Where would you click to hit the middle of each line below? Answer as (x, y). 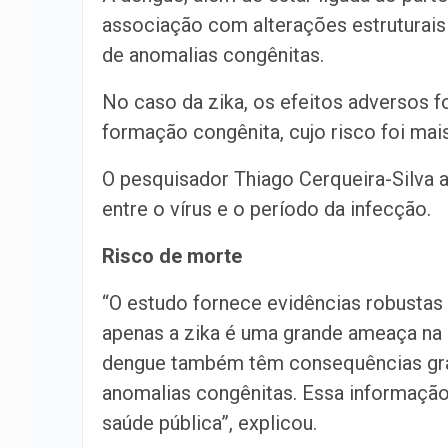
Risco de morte (172, 256)
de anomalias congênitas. (213, 55)
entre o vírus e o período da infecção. (266, 209)
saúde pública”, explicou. (209, 423)
